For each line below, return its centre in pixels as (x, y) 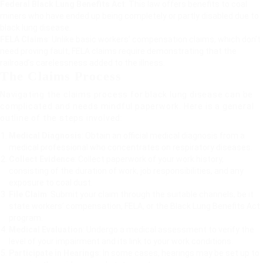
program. (26, 218)
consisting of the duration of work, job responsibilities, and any (126, 171)
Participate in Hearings (54, 253)
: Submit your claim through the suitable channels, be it (150, 194)
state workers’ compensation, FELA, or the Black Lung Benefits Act (134, 206)
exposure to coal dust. (51, 183)
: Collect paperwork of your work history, (149, 159)
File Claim (28, 194)
